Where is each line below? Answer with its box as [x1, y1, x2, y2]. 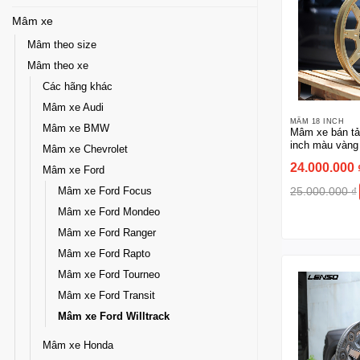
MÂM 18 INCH [289, 117, 344, 126]
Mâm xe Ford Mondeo [58, 206, 160, 218]
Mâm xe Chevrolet [43, 143, 128, 155]
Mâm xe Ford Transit [58, 289, 155, 301]
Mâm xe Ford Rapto [58, 247, 150, 260]
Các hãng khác [43, 80, 112, 92]
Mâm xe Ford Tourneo [58, 268, 160, 280]
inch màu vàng [289, 140, 358, 152]
